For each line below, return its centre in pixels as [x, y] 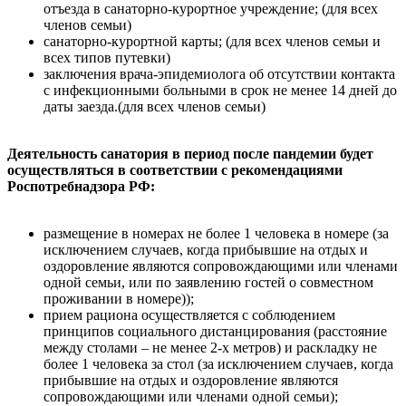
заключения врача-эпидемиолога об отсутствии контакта [219, 73]
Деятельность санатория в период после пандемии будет [190, 153]
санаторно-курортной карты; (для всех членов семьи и [212, 41]
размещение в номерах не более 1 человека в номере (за [216, 233]
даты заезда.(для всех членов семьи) [155, 106]
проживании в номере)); [119, 298]
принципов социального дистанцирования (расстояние [215, 331]
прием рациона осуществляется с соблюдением [189, 314]
